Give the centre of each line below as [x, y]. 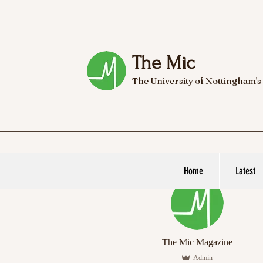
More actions [172, 173]
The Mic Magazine [197, 242]
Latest [245, 171]
